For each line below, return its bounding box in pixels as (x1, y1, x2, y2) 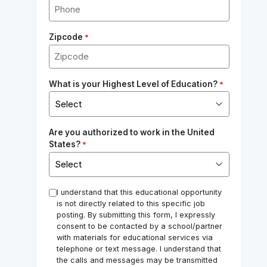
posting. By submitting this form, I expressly (56, 210, 215, 220)
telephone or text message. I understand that (56, 244, 221, 254)
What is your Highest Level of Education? (48, 79, 218, 89)
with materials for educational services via (56, 233, 213, 243)
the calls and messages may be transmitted (56, 256, 218, 265)
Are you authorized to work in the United (48, 128, 215, 138)
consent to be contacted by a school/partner (56, 222, 222, 231)
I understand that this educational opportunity (56, 188, 222, 197)
